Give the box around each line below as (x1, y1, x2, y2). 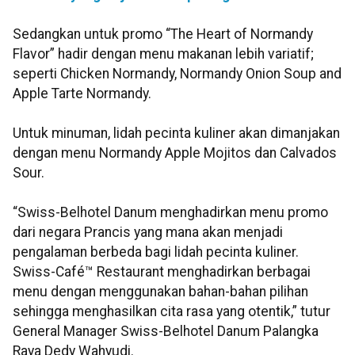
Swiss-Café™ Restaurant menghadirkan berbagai (13, 263, 311, 280)
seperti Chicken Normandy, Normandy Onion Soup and (13, 65, 342, 82)
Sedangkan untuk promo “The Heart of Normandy (13, 25, 313, 42)
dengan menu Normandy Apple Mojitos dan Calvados (13, 144, 337, 161)
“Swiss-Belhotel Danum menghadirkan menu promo (13, 204, 328, 220)
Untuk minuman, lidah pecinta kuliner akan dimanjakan (13, 124, 340, 141)
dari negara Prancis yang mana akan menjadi (13, 223, 283, 240)
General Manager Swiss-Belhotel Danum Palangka (13, 323, 319, 339)
